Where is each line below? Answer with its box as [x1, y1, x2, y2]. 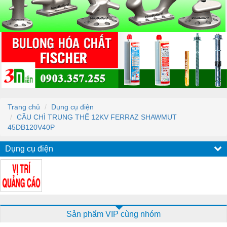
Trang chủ [8, 102, 40, 111]
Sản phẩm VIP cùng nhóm [66, 209, 161, 218]
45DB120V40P [8, 123, 55, 131]
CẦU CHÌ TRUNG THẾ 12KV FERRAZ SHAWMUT [17, 112, 177, 121]
